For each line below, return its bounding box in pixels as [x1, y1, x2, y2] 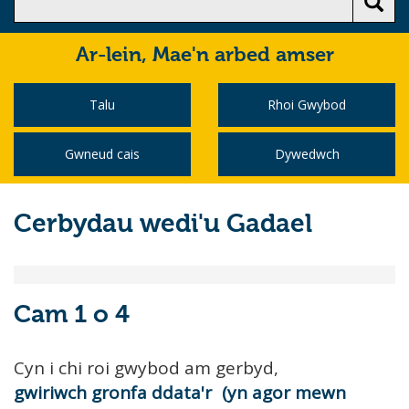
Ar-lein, [75, 46, 152, 66]
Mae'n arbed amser [152, 46, 334, 66]
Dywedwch [274, 145, 340, 163]
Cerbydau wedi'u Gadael [14, 212, 312, 237]
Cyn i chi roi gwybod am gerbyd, [14, 356, 278, 380]
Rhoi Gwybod [267, 96, 346, 113]
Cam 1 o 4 [14, 303, 130, 328]
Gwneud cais [65, 145, 140, 163]
